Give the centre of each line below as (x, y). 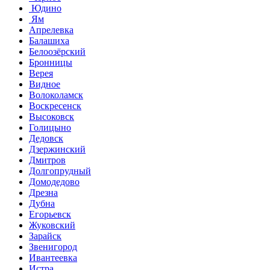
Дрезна (43, 192)
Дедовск (46, 138)
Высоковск (52, 116)
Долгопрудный (60, 171)
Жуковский (52, 225)
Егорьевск (50, 214)
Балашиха (49, 40)
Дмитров (47, 160)
